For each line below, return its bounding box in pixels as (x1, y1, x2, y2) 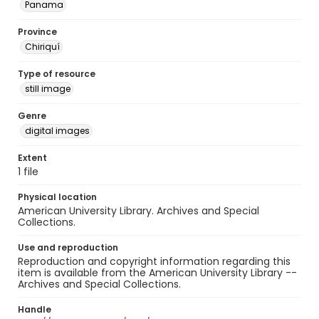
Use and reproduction (18, 241, 118, 253)
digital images (25, 125, 90, 137)
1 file (18, 164, 38, 179)
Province (18, 26, 57, 38)
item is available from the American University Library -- (18, 266, 297, 280)
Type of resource (18, 68, 95, 80)
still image (25, 83, 70, 95)
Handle (18, 303, 51, 315)
